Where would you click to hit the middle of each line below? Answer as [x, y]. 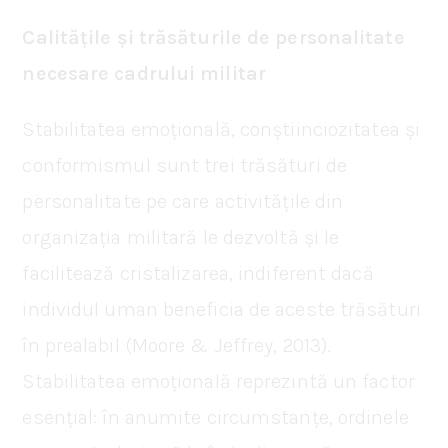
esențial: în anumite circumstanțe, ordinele [215, 417]
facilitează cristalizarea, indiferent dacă [198, 273]
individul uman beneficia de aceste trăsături [221, 309]
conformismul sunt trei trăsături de [184, 165]
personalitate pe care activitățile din [183, 201]
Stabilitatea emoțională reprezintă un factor [218, 381]
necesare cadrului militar [144, 73]
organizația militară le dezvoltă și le [181, 237]
